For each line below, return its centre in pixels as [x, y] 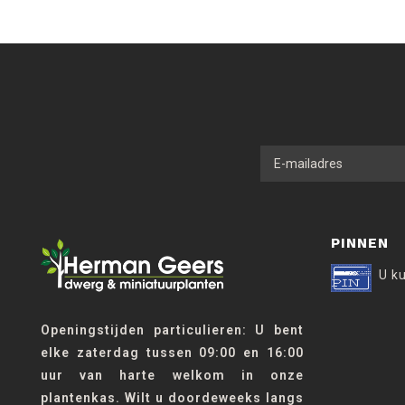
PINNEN [360, 243]
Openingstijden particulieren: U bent [172, 330]
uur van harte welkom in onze [172, 375]
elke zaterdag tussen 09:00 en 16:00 [172, 352]
